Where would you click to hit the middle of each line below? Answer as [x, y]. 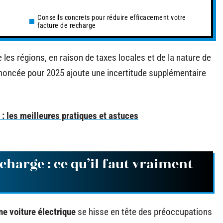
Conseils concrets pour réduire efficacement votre [112, 17]
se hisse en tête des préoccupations [144, 212]
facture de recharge [67, 25]
